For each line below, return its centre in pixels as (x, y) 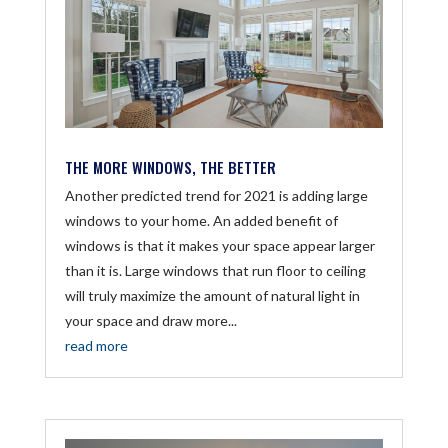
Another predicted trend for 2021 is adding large (216, 195)
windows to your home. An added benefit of (201, 220)
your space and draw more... (150, 320)
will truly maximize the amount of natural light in (212, 295)
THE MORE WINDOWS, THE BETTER (170, 166)
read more (96, 345)
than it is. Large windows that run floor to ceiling (215, 270)
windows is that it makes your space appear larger (219, 245)
